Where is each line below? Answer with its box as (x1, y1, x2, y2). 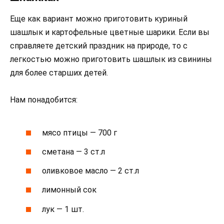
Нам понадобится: (10, 95, 77, 105)
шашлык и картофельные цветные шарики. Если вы (10, 27, 209, 37)
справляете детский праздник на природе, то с (10, 41, 187, 51)
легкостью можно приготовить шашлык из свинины (10, 54, 212, 64)
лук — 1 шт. (42, 204, 84, 214)
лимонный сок (42, 185, 97, 195)
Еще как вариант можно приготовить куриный (10, 14, 187, 24)
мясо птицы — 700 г (42, 127, 117, 137)
